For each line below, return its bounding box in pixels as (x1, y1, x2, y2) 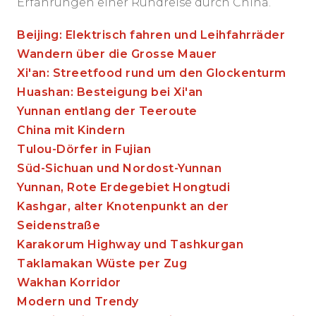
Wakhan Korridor (17, 276, 121, 290)
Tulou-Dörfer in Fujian (17, 142, 151, 157)
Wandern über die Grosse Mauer (17, 47, 217, 61)
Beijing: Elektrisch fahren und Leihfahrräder (17, 28, 285, 42)
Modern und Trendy (17, 295, 139, 309)
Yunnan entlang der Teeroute (17, 104, 197, 119)
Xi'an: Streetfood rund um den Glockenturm (17, 66, 286, 80)
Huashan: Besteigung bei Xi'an (17, 85, 203, 99)
